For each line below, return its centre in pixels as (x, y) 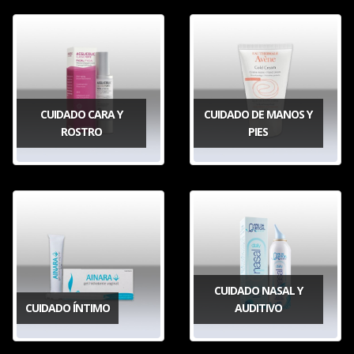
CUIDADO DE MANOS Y (258, 114)
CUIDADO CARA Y (81, 114)
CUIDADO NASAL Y (258, 290)
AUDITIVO (258, 307)
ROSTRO (81, 131)
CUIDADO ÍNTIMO (68, 307)
